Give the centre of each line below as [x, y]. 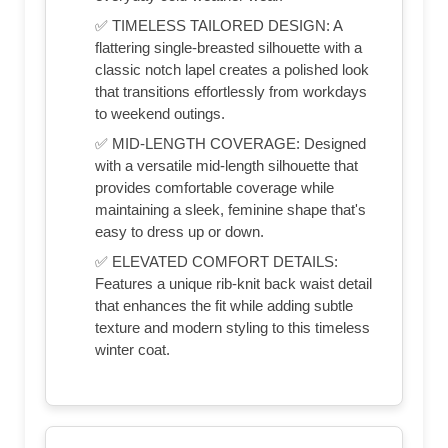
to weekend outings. [160, 113]
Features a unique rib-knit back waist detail [233, 283]
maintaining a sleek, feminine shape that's [230, 209]
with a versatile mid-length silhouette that [226, 165]
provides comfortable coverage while [214, 187]
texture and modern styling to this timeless [232, 327]
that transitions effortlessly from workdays [231, 91]
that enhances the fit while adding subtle [224, 305]
